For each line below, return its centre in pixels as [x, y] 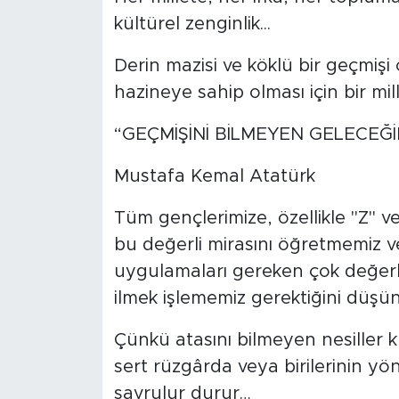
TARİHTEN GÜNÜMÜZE [136, 178]
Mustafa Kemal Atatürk [214, 176]
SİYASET [83, 359]
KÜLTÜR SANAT [110, 87]
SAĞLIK [78, 314]
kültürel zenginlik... [192, 24]
